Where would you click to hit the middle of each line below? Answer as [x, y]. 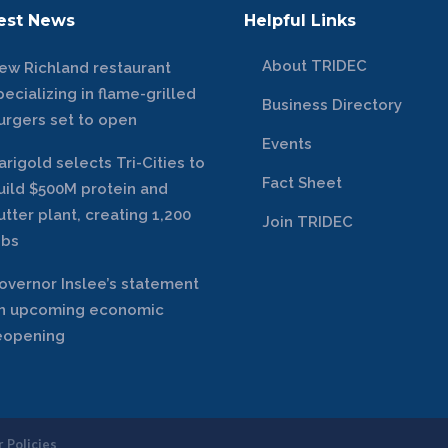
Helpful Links [300, 20]
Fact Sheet [302, 183]
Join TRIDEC [307, 222]
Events [287, 144]
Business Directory [332, 105]
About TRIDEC [314, 66]
